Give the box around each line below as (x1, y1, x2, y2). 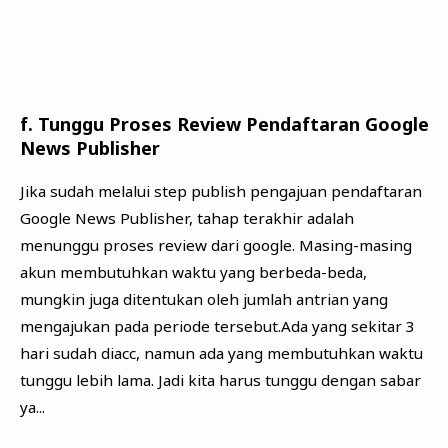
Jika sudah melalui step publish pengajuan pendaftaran (19, 181, 422, 202)
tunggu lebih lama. (19, 370, 158, 391)
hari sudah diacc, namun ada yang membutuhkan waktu (19, 343, 423, 364)
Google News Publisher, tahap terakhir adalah (19, 208, 354, 229)
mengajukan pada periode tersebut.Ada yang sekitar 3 (19, 316, 415, 337)
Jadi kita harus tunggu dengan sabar (157, 370, 421, 391)
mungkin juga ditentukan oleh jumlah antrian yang (19, 289, 388, 310)
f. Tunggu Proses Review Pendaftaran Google (19, 112, 429, 137)
